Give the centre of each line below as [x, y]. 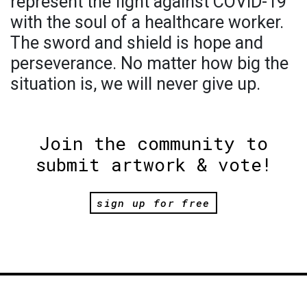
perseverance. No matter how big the [149, 63]
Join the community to [153, 143]
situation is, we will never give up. [135, 84]
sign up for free [153, 203]
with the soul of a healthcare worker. [147, 22]
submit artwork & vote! [153, 164]
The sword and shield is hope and [137, 42]
